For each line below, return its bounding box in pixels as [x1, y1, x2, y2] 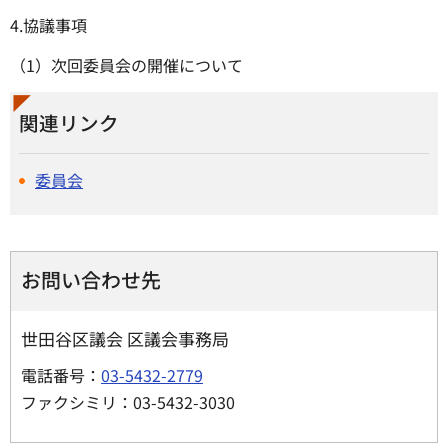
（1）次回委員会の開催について [10, 53, 243, 78]
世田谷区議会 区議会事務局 [21, 325, 250, 351]
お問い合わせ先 [21, 264, 161, 294]
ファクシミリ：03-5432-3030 [21, 389, 235, 414]
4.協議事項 [10, 12, 87, 37]
